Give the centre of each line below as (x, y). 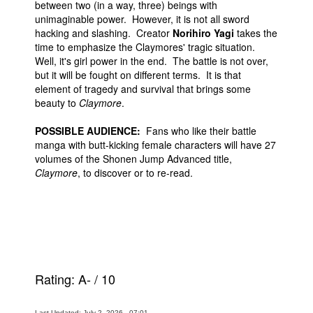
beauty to (57, 103)
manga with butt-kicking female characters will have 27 (155, 145)
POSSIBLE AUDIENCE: (88, 131)
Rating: (57, 279)
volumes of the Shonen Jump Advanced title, (133, 159)
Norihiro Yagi (203, 33)
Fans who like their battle (198, 131)
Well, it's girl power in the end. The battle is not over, (152, 61)
